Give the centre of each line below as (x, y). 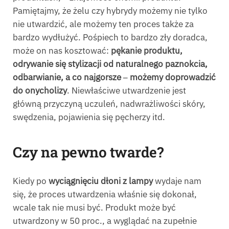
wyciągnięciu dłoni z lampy (102, 181)
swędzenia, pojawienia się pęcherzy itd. (89, 117)
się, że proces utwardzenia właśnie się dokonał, (105, 194)
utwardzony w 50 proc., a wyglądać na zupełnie (105, 221)
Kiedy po (31, 181)
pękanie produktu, (147, 50)
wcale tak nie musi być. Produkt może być (94, 207)
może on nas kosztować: (62, 50)
